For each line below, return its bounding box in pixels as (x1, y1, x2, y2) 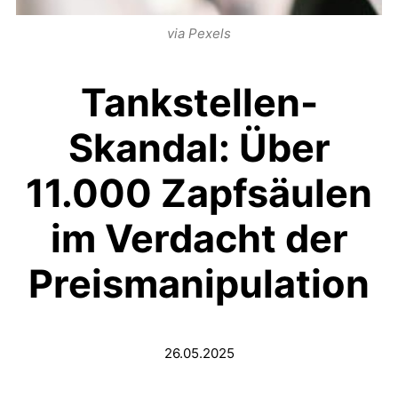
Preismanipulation (28, 260, 370, 307)
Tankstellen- (80, 79, 318, 126)
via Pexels (167, 25, 231, 42)
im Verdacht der (50, 215, 348, 262)
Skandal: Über (68, 124, 330, 171)
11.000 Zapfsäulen (26, 170, 372, 217)
